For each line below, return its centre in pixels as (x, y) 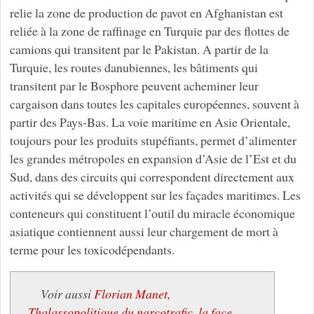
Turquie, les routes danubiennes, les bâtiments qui (134, 68)
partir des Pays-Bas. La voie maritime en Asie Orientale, (150, 122)
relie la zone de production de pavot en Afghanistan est (146, 13)
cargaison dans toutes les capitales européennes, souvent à (154, 104)
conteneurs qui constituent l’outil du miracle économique (152, 213)
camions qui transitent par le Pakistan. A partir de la (139, 49)
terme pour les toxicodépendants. (92, 250)
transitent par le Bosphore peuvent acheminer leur (134, 86)
